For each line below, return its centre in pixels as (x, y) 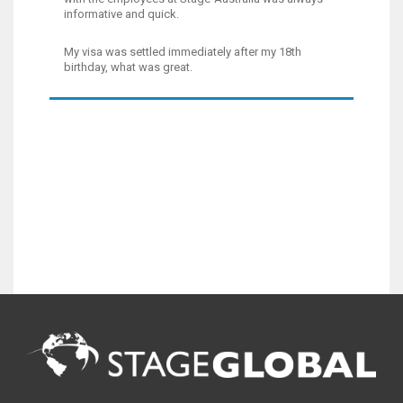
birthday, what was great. (128, 67)
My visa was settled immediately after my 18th (183, 52)
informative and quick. (121, 14)
